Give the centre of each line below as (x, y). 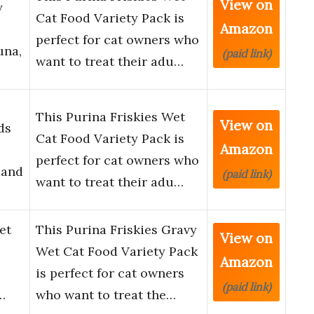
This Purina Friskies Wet (110, 117)
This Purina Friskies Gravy (116, 230)
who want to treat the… (106, 295)
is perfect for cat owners (110, 273)
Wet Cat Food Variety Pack (117, 252)
